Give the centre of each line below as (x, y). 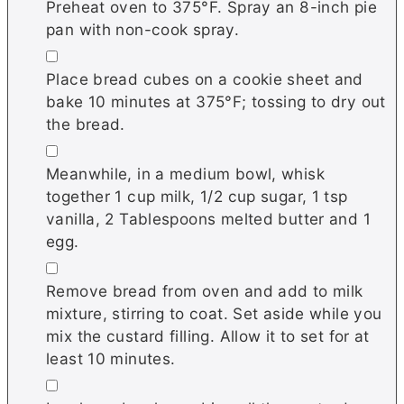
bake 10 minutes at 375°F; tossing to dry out (216, 101)
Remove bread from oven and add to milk (205, 290)
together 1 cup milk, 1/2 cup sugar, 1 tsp (197, 196)
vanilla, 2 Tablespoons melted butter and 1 (208, 218)
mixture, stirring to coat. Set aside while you (214, 313)
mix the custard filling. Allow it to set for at (208, 335)
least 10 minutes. (111, 358)
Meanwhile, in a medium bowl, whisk (185, 173)
